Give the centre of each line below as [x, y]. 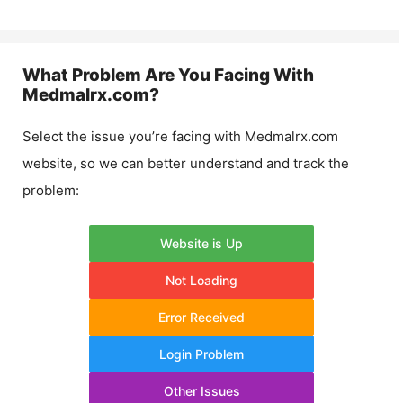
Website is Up [201, 243]
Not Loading [201, 280]
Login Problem [201, 354]
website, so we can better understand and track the [186, 163]
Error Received [201, 317]
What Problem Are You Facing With [168, 75]
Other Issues [201, 390]
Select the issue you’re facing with [134, 136]
